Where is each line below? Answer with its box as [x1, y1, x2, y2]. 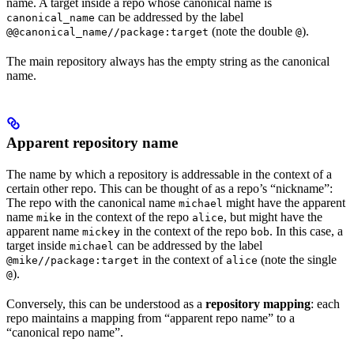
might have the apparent [223, 196, 345, 210]
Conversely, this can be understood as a [6, 297, 205, 311]
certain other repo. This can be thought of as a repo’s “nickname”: [6, 182, 333, 196]
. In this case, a [269, 224, 343, 239]
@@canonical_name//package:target [6, 26, 209, 39]
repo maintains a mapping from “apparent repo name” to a [6, 311, 295, 326]
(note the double [209, 24, 296, 39]
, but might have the [224, 210, 322, 224]
